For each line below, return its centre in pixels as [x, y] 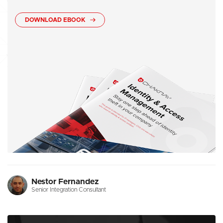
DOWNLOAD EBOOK [56, 20]
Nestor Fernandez [65, 181]
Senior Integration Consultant [69, 189]
